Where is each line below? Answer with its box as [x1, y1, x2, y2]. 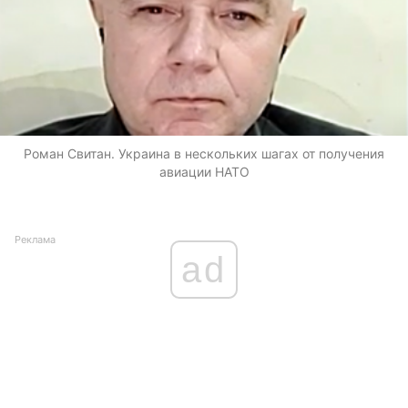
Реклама [15, 233, 56, 246]
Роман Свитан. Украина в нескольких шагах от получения [24, 146, 384, 161]
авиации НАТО [158, 164, 250, 179]
